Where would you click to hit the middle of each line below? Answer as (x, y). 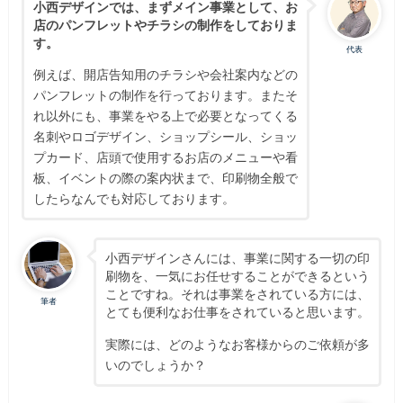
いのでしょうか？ (155, 365)
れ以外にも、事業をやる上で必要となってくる (165, 116)
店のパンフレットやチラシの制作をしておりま (165, 24)
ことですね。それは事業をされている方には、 (237, 294)
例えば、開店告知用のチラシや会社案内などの (165, 75)
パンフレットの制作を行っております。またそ (165, 95)
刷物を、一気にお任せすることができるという (237, 276)
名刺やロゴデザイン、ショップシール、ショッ (165, 137)
